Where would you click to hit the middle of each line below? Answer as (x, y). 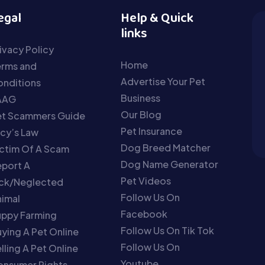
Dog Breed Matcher (166, 147)
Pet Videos (146, 180)
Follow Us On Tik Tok (168, 230)
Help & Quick (157, 19)
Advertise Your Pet (163, 81)
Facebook (144, 214)
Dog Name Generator (170, 164)
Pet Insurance (152, 131)
